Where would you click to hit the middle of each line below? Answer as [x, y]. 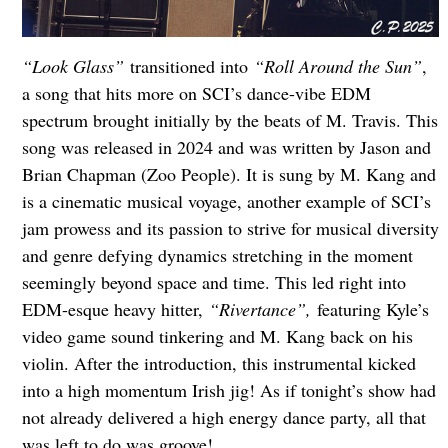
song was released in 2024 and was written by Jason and [226, 146]
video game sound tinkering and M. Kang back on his [217, 335]
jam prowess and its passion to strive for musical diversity [230, 227]
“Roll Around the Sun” [337, 65]
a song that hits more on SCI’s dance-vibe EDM [196, 92]
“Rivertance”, [262, 308]
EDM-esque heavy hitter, [115, 308]
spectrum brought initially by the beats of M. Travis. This [229, 119]
